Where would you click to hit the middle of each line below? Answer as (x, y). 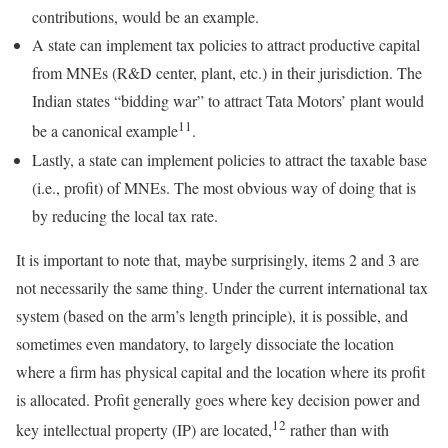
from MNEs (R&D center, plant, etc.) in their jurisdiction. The (227, 73)
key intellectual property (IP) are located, (144, 429)
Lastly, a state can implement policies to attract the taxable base (229, 159)
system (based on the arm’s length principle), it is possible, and (212, 315)
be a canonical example (105, 131)
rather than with (337, 429)
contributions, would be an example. (145, 17)
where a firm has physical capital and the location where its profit (220, 371)
